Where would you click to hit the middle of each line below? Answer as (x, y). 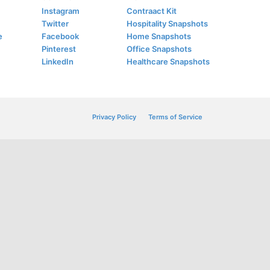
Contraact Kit (151, 11)
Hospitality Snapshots (167, 24)
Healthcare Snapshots (168, 61)
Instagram (61, 11)
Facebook (61, 36)
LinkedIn (58, 61)
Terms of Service (175, 117)
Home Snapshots (159, 36)
